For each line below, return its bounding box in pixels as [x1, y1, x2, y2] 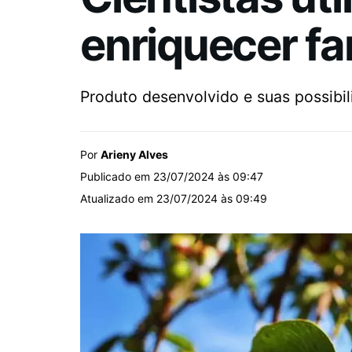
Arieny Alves [101, 148, 168, 162]
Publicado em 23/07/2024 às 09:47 [80, 170, 263, 184]
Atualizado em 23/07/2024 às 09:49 [80, 192, 267, 206]
